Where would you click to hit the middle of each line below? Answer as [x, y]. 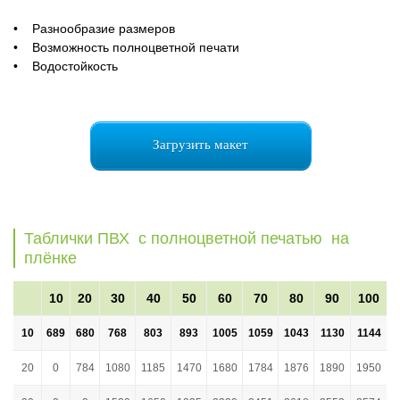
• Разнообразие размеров [94, 28]
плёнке [50, 258]
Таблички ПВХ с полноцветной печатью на [187, 238]
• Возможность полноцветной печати [126, 47]
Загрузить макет [200, 144]
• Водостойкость [66, 66]
